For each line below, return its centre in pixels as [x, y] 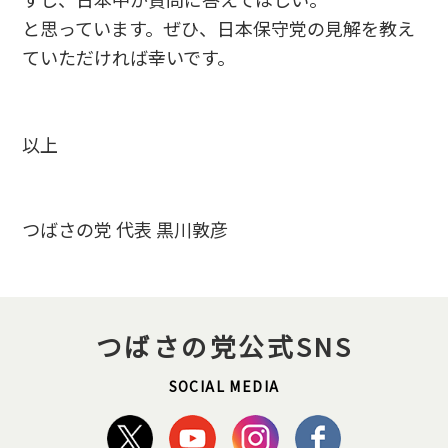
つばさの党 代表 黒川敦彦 [125, 228]
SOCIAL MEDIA [224, 386]
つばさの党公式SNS [224, 346]
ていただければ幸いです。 [129, 56]
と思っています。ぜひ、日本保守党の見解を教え [219, 27]
